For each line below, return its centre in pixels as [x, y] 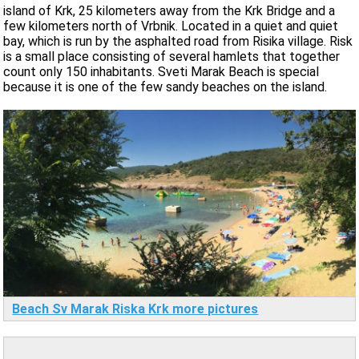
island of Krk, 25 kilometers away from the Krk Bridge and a [169, 11]
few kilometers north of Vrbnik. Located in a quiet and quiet [171, 26]
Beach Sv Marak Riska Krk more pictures [135, 309]
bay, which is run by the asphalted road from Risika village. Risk [178, 42]
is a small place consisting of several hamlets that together [172, 57]
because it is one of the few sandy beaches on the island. [165, 87]
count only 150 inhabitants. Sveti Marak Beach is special [161, 72]
